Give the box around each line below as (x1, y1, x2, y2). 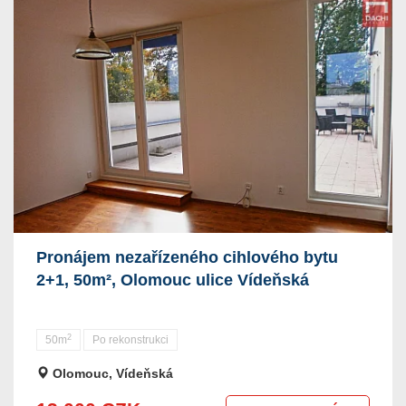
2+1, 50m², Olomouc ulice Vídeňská (36, 271, 309, 289)
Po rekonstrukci (92, 333, 169, 346)
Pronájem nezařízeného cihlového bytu (36, 248, 338, 266)
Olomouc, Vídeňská (49, 366, 173, 381)
